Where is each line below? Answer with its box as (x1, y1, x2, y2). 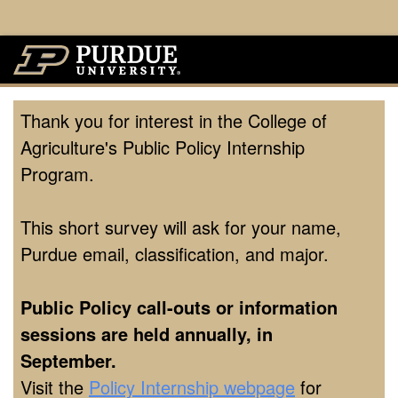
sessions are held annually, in (20, 320, 273, 346)
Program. (20, 160, 94, 187)
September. (20, 346, 122, 373)
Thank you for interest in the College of (20, 107, 327, 133)
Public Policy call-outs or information (20, 293, 338, 320)
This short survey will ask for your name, (20, 213, 341, 240)
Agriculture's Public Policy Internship (20, 133, 305, 160)
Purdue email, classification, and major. (20, 240, 329, 267)
